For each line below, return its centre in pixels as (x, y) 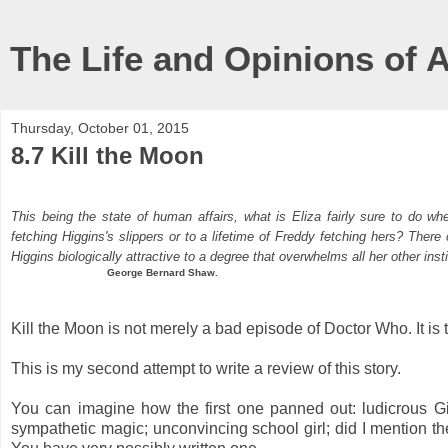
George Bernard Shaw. (162, 272)
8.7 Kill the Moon (107, 155)
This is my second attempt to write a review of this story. (206, 368)
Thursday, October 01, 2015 (100, 128)
